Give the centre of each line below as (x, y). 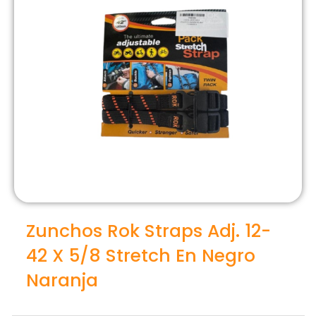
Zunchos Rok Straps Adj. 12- (148, 231)
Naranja (62, 280)
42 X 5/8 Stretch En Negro (141, 255)
